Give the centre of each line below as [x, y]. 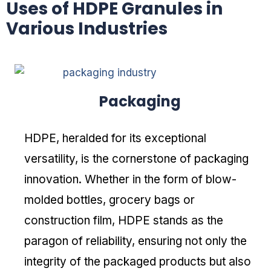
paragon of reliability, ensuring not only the [135, 241]
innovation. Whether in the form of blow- [130, 179]
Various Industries [87, 29]
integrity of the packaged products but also [138, 261]
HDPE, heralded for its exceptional [115, 138]
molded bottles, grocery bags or [109, 200]
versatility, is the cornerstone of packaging [136, 158]
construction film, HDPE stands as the [124, 220]
